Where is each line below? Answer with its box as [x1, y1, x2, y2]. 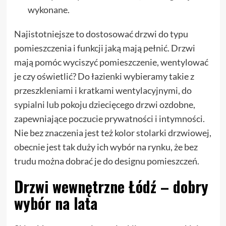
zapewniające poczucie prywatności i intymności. [14, 112, 205, 124]
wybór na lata [14, 191, 97, 214]
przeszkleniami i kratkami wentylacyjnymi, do [14, 84, 192, 96]
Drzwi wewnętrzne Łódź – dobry [14, 175, 208, 198]
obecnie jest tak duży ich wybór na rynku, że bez [14, 141, 198, 152]
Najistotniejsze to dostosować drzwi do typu [14, 28, 188, 39]
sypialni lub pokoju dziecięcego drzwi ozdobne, [14, 98, 195, 110]
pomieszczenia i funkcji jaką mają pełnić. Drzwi [14, 42, 195, 53]
